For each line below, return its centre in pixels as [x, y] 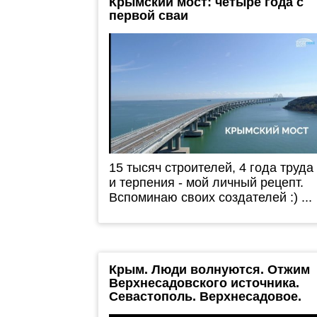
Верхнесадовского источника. [204, 283]
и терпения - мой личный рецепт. [206, 183]
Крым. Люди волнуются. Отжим [209, 270]
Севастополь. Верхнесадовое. [205, 297]
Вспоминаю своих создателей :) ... [210, 198]
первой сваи [148, 16]
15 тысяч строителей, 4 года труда [211, 168]
